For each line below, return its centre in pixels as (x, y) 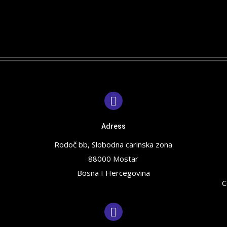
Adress (113, 126)
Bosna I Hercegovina (113, 173)
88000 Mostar (113, 159)
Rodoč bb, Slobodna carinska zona (113, 144)
